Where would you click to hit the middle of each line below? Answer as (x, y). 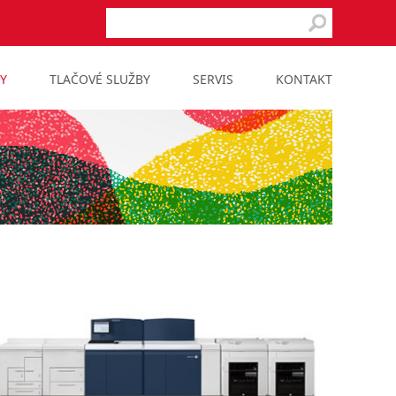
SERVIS (213, 79)
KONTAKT (304, 79)
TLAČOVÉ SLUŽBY (100, 79)
